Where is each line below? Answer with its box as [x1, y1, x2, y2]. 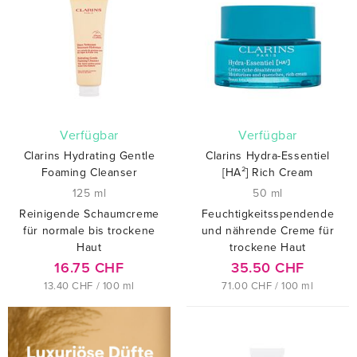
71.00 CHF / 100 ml [222, 280, 314, 293]
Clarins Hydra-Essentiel [206, 149, 330, 163]
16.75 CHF [54, 259, 124, 277]
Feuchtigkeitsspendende [201, 207, 335, 222]
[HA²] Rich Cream [222, 166, 313, 180]
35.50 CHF [230, 259, 305, 277]
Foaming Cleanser [41, 166, 138, 180]
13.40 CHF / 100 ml [43, 280, 135, 293]
